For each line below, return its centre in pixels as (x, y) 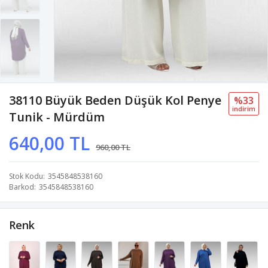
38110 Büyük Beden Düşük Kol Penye (115, 100)
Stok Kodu (26, 176)
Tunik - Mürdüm (57, 117)
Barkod (22, 187)
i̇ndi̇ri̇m (244, 108)
